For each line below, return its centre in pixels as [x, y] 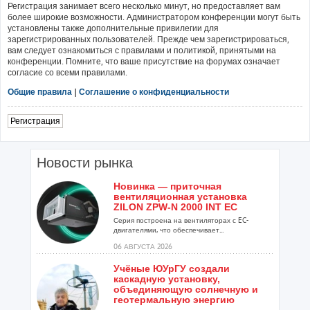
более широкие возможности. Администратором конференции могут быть [154, 17]
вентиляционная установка [180, 196]
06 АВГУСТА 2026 [143, 246]
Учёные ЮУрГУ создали [172, 268]
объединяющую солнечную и [186, 289]
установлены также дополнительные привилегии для [113, 28]
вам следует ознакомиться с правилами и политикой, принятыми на [142, 50]
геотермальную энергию [174, 299]
